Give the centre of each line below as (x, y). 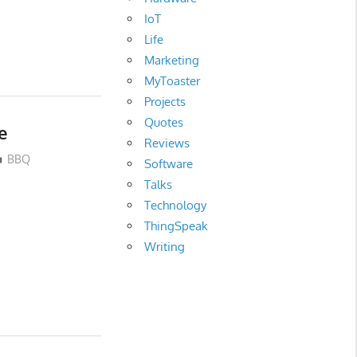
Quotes (164, 123)
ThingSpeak (177, 226)
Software (169, 164)
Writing (165, 247)
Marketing (172, 61)
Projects (165, 102)
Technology (176, 206)
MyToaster (173, 81)
